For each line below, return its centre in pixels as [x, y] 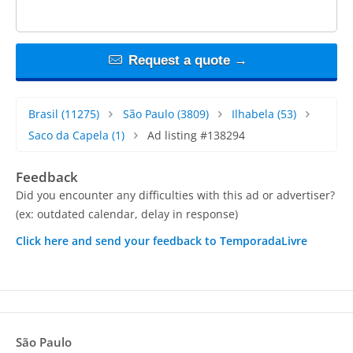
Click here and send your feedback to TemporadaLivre [162, 240]
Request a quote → [186, 60]
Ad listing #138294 [196, 135]
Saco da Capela [69, 135]
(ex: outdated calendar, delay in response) [127, 214]
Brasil [43, 113]
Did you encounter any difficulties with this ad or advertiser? [175, 195]
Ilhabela [253, 113]
